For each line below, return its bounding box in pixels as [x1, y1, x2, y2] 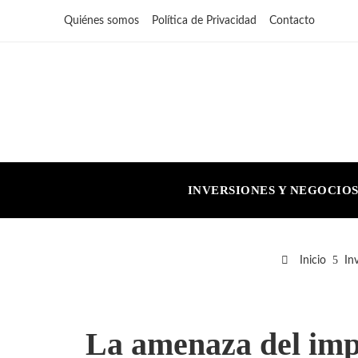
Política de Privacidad [152, 15, 257, 26]
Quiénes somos [64, 15, 139, 26]
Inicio [296, 254, 326, 266]
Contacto [269, 15, 315, 26]
